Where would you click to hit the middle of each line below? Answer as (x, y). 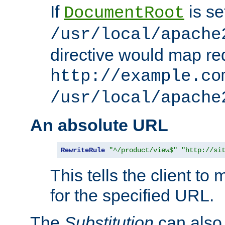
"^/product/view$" (143, 150)
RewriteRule (83, 150)
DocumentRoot (124, 13)
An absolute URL (99, 125)
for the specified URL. (132, 195)
